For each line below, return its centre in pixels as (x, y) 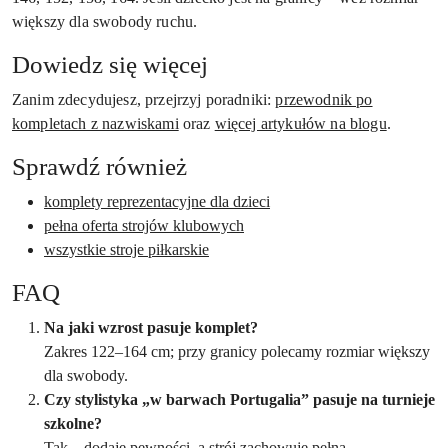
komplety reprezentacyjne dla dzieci (157, 201)
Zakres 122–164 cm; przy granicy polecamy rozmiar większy (237, 351)
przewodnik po (324, 99)
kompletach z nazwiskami (95, 123)
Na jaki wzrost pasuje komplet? (151, 327)
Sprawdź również (99, 166)
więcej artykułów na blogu (300, 123)
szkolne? (73, 423)
